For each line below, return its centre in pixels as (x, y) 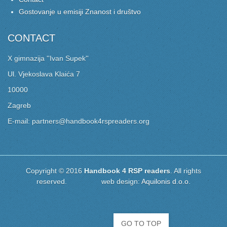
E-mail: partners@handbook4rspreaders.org (79, 121)
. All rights (186, 171)
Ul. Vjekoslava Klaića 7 (44, 74)
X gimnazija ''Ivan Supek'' (48, 58)
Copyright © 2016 (55, 171)
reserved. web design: (89, 181)
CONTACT (31, 38)
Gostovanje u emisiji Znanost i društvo (80, 11)
